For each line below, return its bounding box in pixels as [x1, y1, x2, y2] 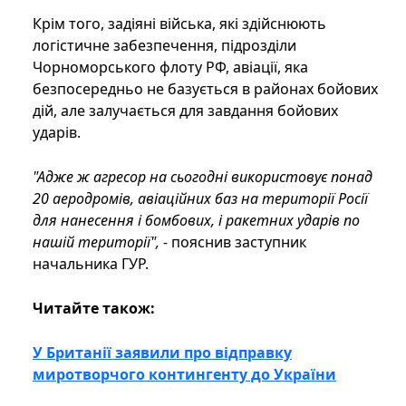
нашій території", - [33, 232, 168, 253]
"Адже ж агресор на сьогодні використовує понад [33, 167, 372, 188]
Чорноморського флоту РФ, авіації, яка [33, 57, 308, 78]
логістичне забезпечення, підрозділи [33, 35, 296, 56]
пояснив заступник [168, 232, 306, 253]
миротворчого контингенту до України [33, 364, 336, 385]
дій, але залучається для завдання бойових [33, 101, 338, 121]
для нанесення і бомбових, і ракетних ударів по [33, 210, 360, 231]
